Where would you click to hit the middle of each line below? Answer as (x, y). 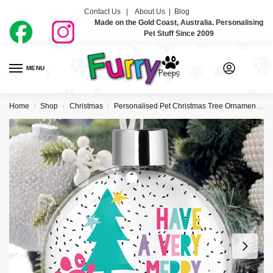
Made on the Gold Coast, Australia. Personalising (179, 22)
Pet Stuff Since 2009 (179, 33)
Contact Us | (108, 11)
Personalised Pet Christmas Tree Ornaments (185, 106)
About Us (150, 11)
